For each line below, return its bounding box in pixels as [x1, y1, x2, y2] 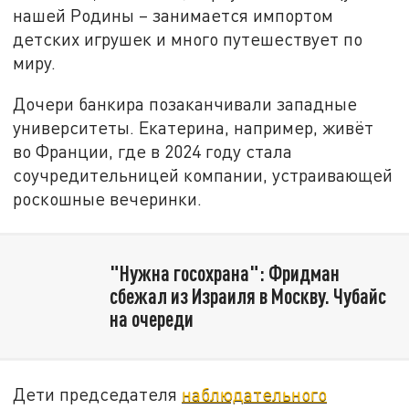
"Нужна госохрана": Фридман [109, 260, 340, 287]
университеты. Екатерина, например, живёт [13, 117, 374, 139]
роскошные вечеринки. [13, 188, 207, 210]
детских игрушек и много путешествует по [13, 27, 363, 49]
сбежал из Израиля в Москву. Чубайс [109, 283, 386, 309]
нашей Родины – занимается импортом [13, 4, 334, 26]
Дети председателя [13, 383, 183, 404]
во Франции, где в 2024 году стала [13, 141, 293, 163]
